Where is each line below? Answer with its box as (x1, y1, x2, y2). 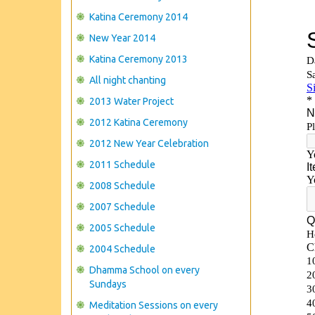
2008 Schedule (89, 180, 155, 191)
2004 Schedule (89, 243, 155, 255)
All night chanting (89, 75, 166, 86)
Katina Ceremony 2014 (89, 11, 188, 22)
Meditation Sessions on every (89, 300, 218, 311)
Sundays (89, 278, 127, 290)
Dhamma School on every (89, 264, 200, 276)
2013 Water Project (89, 96, 174, 107)
